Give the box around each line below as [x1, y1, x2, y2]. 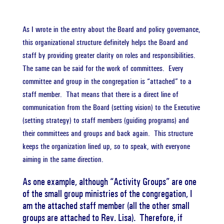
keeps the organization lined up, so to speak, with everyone [22, 141, 190, 151]
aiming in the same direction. [22, 154, 103, 164]
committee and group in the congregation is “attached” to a [22, 76, 191, 86]
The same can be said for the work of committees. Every [22, 63, 183, 73]
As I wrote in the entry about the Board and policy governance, [22, 24, 200, 34]
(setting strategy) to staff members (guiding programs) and [22, 115, 189, 125]
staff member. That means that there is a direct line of [22, 89, 178, 99]
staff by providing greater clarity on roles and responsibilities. [22, 50, 197, 60]
